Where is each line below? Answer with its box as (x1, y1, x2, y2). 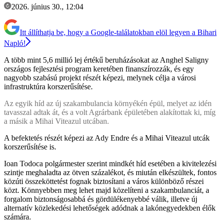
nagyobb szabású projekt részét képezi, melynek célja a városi (4, 73, 196, 82)
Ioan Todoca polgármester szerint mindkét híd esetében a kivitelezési (4, 159, 217, 168)
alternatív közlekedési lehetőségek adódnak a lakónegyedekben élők (4, 203, 216, 212)
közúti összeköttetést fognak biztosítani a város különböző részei (4, 177, 204, 185)
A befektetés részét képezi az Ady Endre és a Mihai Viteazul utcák (4, 133, 210, 142)
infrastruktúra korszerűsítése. (4, 82, 93, 91)
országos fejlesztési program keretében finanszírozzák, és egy (4, 64, 194, 73)
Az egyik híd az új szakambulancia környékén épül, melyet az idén (4, 99, 212, 108)
